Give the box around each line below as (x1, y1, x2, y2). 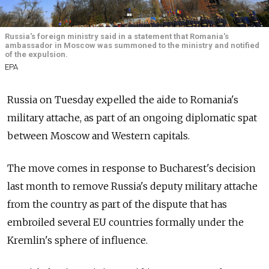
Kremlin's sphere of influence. (7, 234, 148, 246)
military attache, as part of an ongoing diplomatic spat (7, 111, 257, 124)
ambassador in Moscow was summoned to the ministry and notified (5, 41, 259, 50)
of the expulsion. (5, 50, 68, 59)
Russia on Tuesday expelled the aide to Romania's (7, 93, 238, 106)
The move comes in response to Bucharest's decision (7, 162, 256, 174)
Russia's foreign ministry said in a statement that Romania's (5, 32, 229, 41)
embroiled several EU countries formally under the (7, 216, 244, 228)
